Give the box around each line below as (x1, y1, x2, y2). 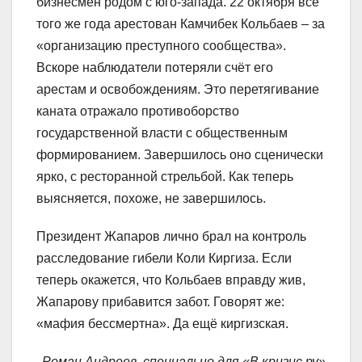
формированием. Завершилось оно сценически (36, 147, 323, 162)
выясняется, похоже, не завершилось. (36, 191, 266, 205)
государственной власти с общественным (36, 125, 288, 140)
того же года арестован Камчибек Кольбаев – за (36, 16, 325, 31)
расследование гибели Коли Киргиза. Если (36, 250, 292, 265)
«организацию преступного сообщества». (36, 38, 286, 53)
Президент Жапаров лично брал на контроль (36, 229, 306, 243)
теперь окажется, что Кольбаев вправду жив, (36, 272, 305, 287)
